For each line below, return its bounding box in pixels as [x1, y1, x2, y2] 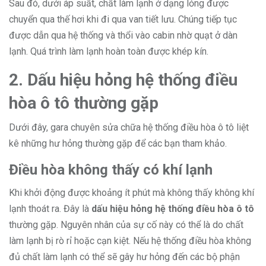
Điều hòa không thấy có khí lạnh [9, 161, 216, 178]
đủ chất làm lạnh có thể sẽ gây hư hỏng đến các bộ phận [9, 251, 240, 262]
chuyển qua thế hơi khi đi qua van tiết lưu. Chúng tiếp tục [9, 14, 237, 25]
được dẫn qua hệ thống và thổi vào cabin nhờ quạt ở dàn [9, 30, 237, 41]
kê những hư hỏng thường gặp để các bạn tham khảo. [9, 138, 229, 149]
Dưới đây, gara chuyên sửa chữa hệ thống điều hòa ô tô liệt [9, 122, 249, 133]
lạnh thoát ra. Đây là [9, 203, 91, 214]
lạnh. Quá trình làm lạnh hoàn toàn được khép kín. [9, 46, 211, 57]
